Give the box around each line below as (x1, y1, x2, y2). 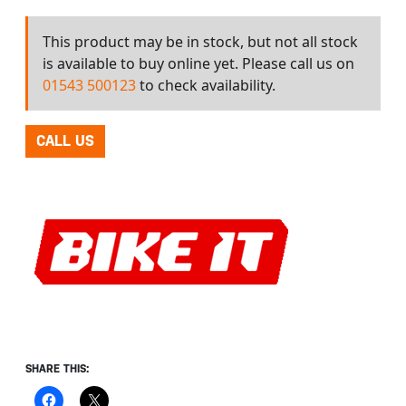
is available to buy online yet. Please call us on (43, 53, 354, 73)
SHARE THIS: (25, 362, 89, 375)
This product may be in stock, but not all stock (43, 32, 358, 52)
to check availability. (136, 75, 275, 95)
